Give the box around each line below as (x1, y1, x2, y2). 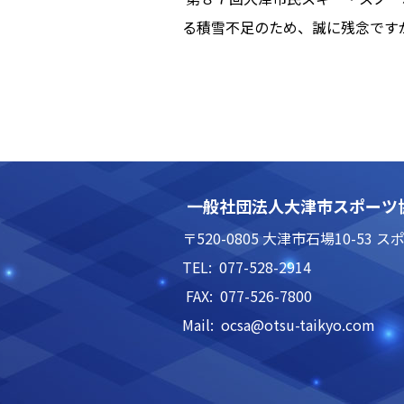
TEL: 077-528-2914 (182, 256, 322, 278)
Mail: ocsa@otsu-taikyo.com (182, 314, 375, 335)
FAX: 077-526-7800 (182, 285, 312, 307)
